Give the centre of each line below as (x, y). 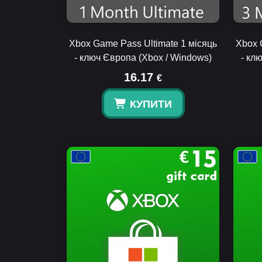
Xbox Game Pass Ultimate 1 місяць (143, 44)
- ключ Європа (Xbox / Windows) (143, 58)
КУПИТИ (151, 104)
